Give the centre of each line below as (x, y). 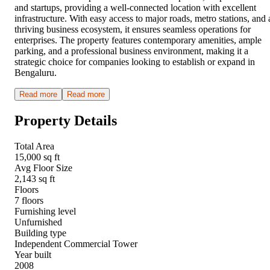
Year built (33, 254)
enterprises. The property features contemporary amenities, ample (138, 40)
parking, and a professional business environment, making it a (131, 51)
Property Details (66, 120)
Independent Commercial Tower (76, 243)
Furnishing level (45, 211)
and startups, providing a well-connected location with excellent (135, 7)
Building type (40, 233)
